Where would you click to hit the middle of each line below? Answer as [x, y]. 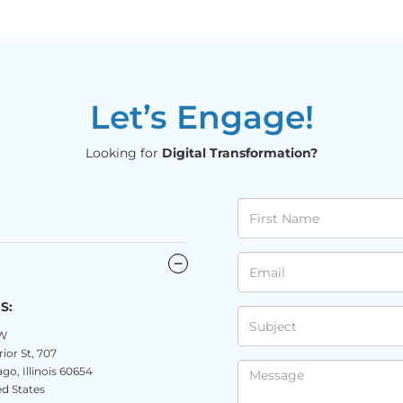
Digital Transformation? [240, 153]
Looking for [124, 153]
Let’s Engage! [201, 117]
